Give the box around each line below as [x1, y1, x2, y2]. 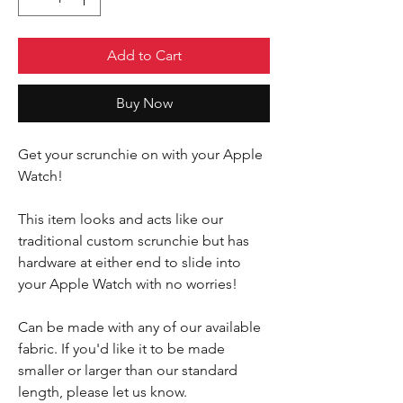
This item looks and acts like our [18, 210, 223, 228]
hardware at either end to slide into [18, 254, 241, 271]
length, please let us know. [18, 383, 187, 400]
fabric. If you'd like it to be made [18, 340, 225, 357]
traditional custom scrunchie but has [18, 232, 249, 249]
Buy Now [115, 94, 173, 112]
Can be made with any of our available [18, 318, 261, 336]
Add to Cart [106, 47, 182, 64]
